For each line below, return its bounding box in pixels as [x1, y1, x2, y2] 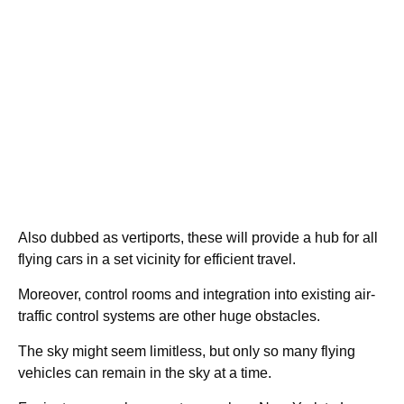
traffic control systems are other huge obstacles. [18, 308, 320, 324]
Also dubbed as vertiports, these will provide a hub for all [18, 229, 378, 245]
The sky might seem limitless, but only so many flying [18, 343, 355, 359]
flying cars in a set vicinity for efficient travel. [18, 251, 296, 267]
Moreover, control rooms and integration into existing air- [18, 286, 375, 302]
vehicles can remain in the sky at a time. [18, 364, 271, 381]
